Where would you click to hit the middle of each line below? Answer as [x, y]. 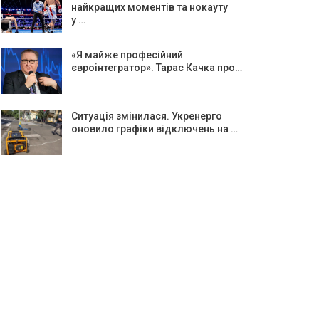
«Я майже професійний [127, 55]
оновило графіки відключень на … [154, 129]
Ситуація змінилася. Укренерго [146, 116]
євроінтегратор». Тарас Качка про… [156, 68]
